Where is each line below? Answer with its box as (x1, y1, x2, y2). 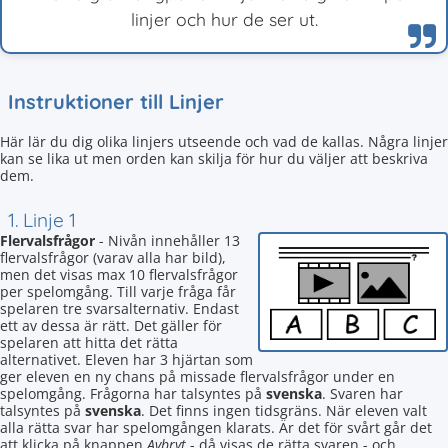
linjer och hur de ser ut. (130, 8, 318, 30)
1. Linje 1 (8, 208, 76, 232)
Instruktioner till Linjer (8, 89, 224, 114)
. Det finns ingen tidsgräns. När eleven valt (141, 401, 427, 420)
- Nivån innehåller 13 (95, 231, 240, 250)
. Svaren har (322, 384, 403, 403)
